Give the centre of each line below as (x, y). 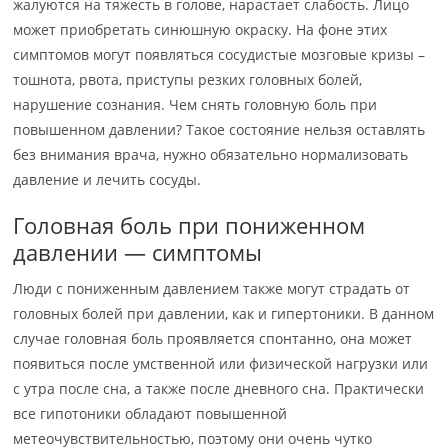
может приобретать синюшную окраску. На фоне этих (200, 30)
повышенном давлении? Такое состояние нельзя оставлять (219, 130)
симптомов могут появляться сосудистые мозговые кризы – (219, 55)
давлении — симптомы (138, 252)
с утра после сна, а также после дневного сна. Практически (219, 389)
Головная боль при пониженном (189, 225)
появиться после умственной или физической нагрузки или (221, 364)
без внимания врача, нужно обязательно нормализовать (211, 155)
